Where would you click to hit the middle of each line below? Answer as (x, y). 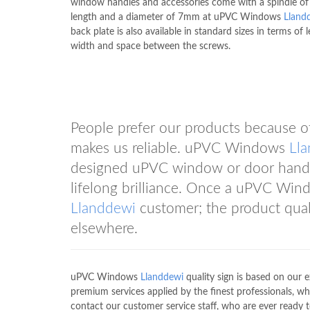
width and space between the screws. (151, 46)
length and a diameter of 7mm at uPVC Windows (177, 17)
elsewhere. (104, 229)
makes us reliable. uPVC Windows (180, 148)
